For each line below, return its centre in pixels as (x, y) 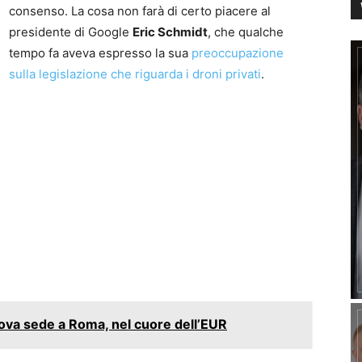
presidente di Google (71, 32)
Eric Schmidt (170, 32)
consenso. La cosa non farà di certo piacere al (140, 11)
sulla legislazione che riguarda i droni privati (135, 74)
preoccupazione (238, 53)
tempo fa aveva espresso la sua (100, 53)
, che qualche (246, 32)
